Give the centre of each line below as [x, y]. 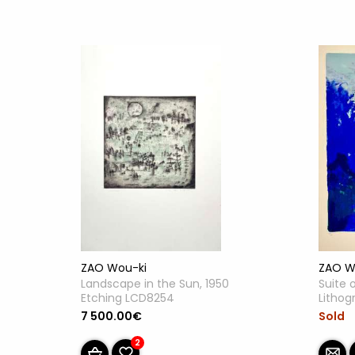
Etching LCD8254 [128, 298]
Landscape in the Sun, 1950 [155, 283]
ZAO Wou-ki [114, 267]
